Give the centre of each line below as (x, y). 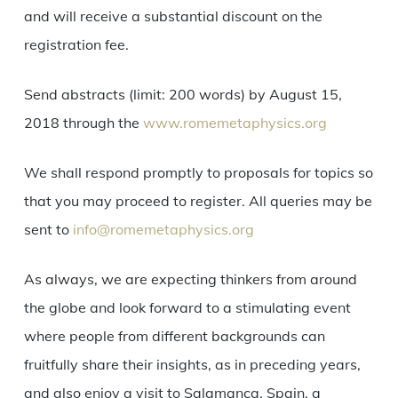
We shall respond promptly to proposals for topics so (198, 173)
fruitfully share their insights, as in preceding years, (192, 365)
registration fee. (76, 45)
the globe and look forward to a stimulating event (187, 308)
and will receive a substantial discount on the (173, 16)
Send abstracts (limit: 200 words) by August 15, (183, 95)
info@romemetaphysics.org (163, 230)
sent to (48, 230)
